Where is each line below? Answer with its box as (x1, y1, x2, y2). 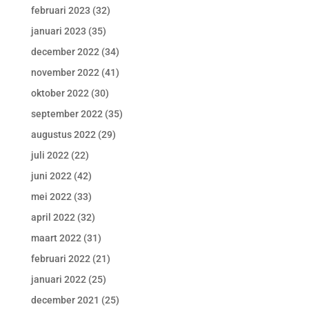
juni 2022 (30, 170, 72, 181)
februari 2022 (30, 253, 90, 264)
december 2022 (30, 46, 99, 57)
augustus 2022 (30, 129, 96, 140)
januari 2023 (30, 26, 86, 37)
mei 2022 (30, 191, 72, 202)
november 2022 (30, 67, 99, 78)
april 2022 (30, 212, 75, 223)
